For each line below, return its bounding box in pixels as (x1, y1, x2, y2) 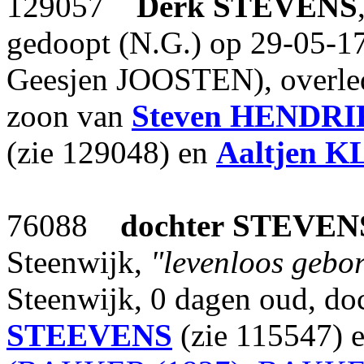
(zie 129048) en (6, 135, 216, 170)
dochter (120, 208, 224, 243)
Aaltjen (216, 135, 317, 170)
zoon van (6, 98, 132, 133)
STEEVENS (6, 318, 172, 353)
